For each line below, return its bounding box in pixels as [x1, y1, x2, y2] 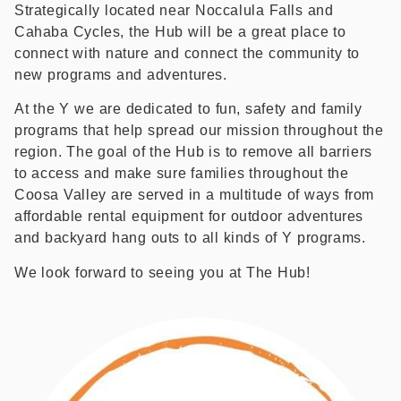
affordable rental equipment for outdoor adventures [14, 209, 364, 225]
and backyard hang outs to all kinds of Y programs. [14, 230, 366, 246]
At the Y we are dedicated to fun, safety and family [14, 101, 363, 117]
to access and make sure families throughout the [14, 166, 349, 182]
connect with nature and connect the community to [14, 46, 361, 61]
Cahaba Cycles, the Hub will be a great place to [14, 24, 346, 39]
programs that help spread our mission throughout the [14, 123, 384, 139]
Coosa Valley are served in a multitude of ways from [14, 187, 375, 203]
